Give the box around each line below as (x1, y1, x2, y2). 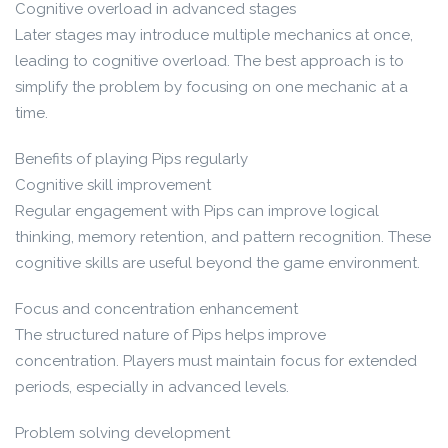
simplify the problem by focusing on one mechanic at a (15, 78, 408, 96)
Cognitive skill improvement (15, 176, 211, 194)
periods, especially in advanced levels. (15, 378, 289, 396)
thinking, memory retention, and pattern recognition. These (15, 228, 431, 246)
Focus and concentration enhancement (15, 300, 298, 318)
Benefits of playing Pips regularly (15, 150, 248, 168)
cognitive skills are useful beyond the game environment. (15, 254, 420, 272)
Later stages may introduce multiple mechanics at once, (15, 26, 413, 44)
